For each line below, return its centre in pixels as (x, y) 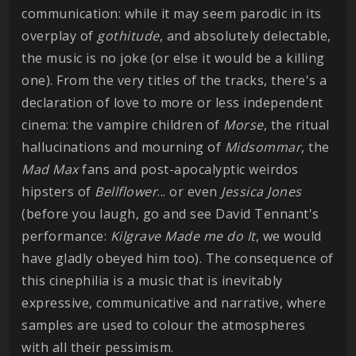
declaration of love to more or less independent (172, 103)
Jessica (242, 192)
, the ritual (296, 125)
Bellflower (126, 192)
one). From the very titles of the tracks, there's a (174, 80)
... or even (189, 192)
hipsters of (58, 192)
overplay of (59, 36)
